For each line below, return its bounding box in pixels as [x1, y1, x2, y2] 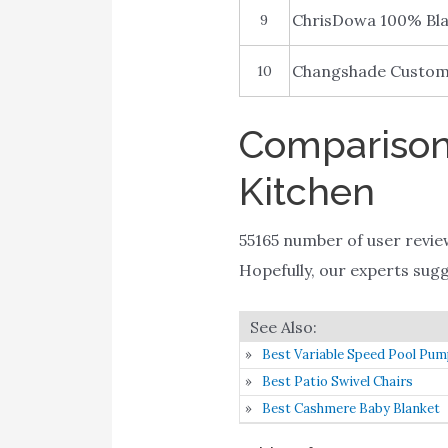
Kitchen [238, 169, 375, 215]
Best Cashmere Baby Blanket [261, 399, 440, 417]
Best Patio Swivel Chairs [261, 372, 413, 390]
